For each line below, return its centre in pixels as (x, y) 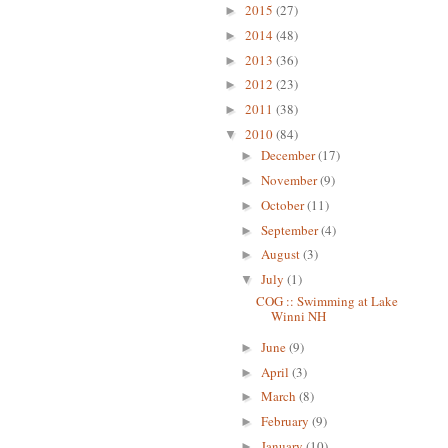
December (289, 155)
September (290, 229)
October (283, 204)
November (290, 180)
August (281, 254)
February (286, 421)
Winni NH (299, 315)
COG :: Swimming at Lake (327, 300)
